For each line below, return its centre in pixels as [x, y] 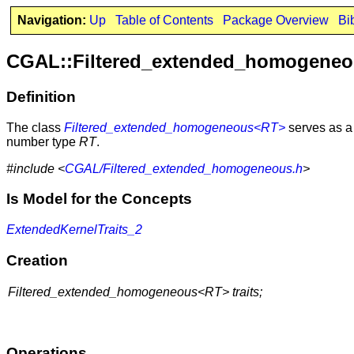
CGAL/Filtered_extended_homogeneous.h [184, 168]
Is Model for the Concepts [99, 199]
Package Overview [275, 20]
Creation [37, 260]
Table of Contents [164, 20]
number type [43, 141]
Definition [41, 96]
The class [36, 127]
